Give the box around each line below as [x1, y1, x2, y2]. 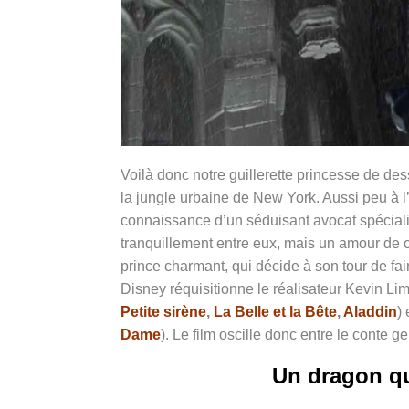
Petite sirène [121, 303, 206, 320]
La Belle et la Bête [214, 303, 337, 320]
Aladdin [343, 303, 397, 320]
